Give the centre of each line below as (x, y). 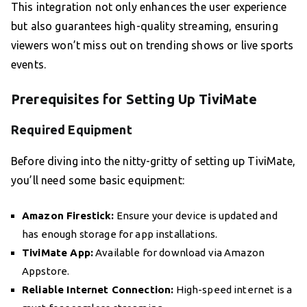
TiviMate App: (58, 253)
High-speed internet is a (233, 290)
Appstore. (46, 271)
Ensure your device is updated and (196, 216)
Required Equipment (72, 130)
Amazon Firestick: (68, 216)
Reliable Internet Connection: (98, 290)
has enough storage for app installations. (120, 234)
